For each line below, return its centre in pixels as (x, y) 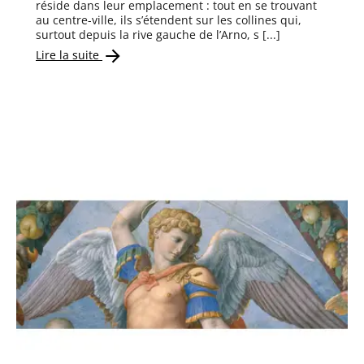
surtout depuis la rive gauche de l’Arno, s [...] (158, 35)
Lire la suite (69, 54)
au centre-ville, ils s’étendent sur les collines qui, (169, 20)
